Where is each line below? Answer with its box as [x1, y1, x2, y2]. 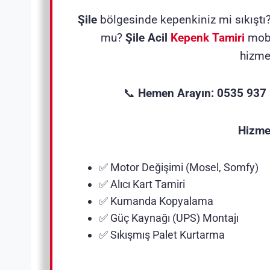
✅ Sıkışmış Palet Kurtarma [99, 228, 225, 241]
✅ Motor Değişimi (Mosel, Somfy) [99, 160, 259, 174]
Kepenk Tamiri [171, 30, 245, 45]
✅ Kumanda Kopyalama [99, 194, 213, 207]
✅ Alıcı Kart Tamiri [99, 177, 185, 190]
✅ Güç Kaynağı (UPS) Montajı [99, 211, 239, 224]
